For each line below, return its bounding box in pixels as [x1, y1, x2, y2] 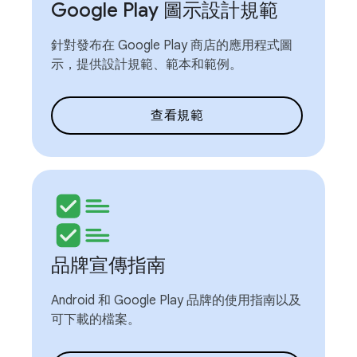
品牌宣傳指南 [51, 253, 166, 277]
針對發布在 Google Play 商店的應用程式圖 [51, 37, 292, 53]
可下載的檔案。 [51, 312, 140, 328]
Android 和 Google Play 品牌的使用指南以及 [51, 292, 301, 308]
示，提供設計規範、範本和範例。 [51, 57, 242, 73]
